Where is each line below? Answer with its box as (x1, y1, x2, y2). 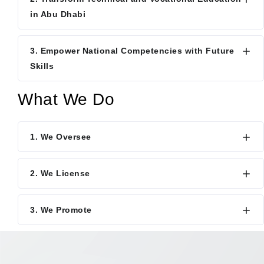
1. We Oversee (30, 132, 91, 141)
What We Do (18, 90, 114, 108)
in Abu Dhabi (30, 9, 85, 19)
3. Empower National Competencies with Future (30, 46, 234, 55)
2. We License (30, 169, 90, 178)
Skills (30, 61, 54, 71)
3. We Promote (30, 205, 92, 214)
